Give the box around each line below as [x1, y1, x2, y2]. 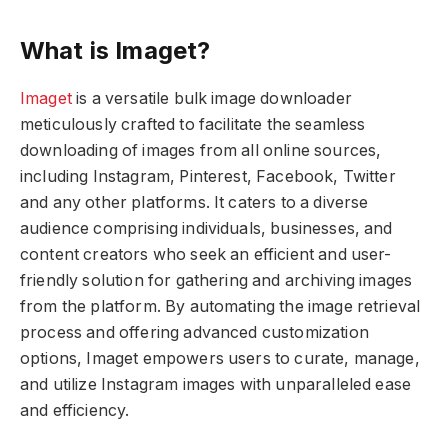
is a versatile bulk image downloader [71, 89, 352, 109]
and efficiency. [20, 401, 130, 421]
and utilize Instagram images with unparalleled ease [20, 375, 412, 395]
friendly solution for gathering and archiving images [20, 271, 413, 291]
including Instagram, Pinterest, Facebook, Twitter [20, 167, 396, 187]
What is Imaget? [20, 36, 211, 66]
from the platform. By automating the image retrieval [20, 297, 421, 317]
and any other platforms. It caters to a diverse [20, 193, 369, 213]
